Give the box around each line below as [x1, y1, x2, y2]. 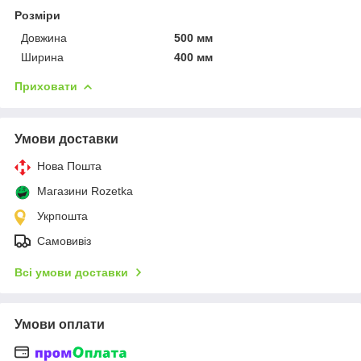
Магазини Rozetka [37, 184, 133, 197]
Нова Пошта [37, 159, 102, 172]
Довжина [21, 31, 67, 44]
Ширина [21, 50, 64, 64]
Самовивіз [37, 234, 91, 247]
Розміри [15, 8, 60, 22]
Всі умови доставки [15, 265, 128, 279]
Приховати [15, 79, 77, 93]
